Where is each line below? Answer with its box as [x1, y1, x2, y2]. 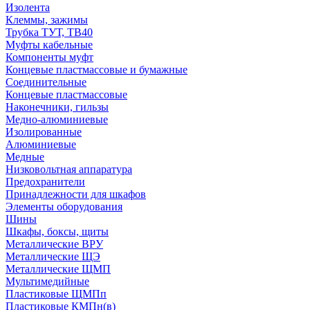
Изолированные [6, 126, 82, 138]
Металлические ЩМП [6, 263, 111, 275]
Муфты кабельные [6, 39, 93, 51]
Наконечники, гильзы [6, 101, 109, 113]
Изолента [6, 1, 50, 13]
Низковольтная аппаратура [6, 163, 132, 175]
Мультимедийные [6, 275, 89, 287]
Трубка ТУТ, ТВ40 [6, 26, 93, 38]
